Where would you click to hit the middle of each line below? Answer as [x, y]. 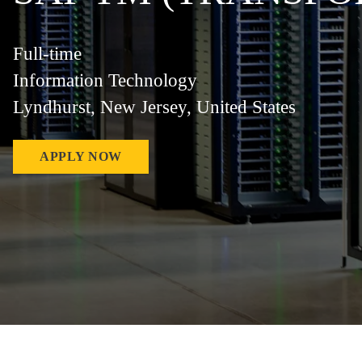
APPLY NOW [81, 156]
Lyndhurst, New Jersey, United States [154, 107]
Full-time [47, 53]
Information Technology [105, 80]
